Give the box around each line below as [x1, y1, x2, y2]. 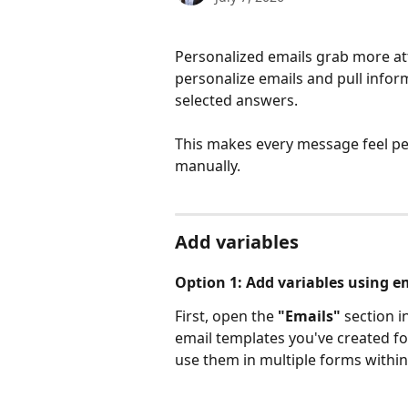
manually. [175, 156, 240, 176]
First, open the [175, 305, 278, 326]
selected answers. [175, 90, 301, 110]
